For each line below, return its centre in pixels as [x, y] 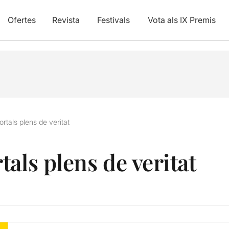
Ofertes [21, 20]
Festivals [113, 20]
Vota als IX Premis [181, 20]
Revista [66, 20]
